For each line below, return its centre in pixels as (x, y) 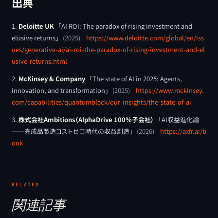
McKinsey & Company (52, 78)
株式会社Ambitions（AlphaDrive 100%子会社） (86, 119)
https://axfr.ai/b (183, 131)
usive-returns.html (39, 61)
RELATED (26, 184)
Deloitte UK (36, 26)
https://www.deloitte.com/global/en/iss (145, 37)
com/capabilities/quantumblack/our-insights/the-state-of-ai (101, 102)
